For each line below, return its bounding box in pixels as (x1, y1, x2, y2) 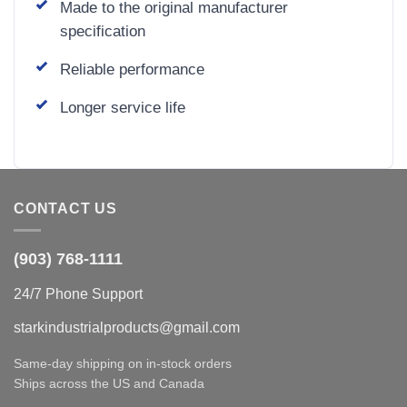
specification (60, 22, 145, 39)
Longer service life (60, 98, 185, 115)
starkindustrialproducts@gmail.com (14, 320, 240, 336)
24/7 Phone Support (14, 286, 143, 303)
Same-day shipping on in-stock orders (14, 356, 232, 372)
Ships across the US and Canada (14, 376, 204, 392)
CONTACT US (14, 200, 117, 216)
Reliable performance (60, 60, 204, 77)
